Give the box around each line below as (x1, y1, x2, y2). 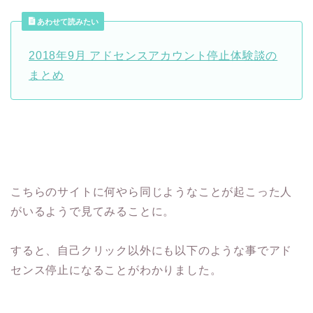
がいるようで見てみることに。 (10, 205, 175, 218)
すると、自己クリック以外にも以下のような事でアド (10, 245, 293, 257)
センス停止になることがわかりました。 (10, 264, 222, 277)
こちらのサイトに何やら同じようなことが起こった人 (10, 186, 293, 198)
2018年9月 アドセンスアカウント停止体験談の (29, 50, 278, 62)
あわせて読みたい (35, 17, 99, 27)
